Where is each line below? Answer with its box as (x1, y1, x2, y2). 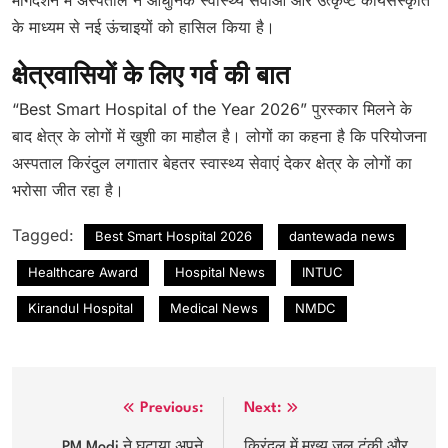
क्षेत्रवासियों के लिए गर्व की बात (12, 65, 290, 90)
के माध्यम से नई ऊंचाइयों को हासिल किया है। (12, 16, 275, 37)
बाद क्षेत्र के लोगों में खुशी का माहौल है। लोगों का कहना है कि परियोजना (12, 125, 427, 146)
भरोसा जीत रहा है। (12, 179, 124, 200)
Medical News (170, 299, 258, 316)
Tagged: (12, 224, 79, 245)
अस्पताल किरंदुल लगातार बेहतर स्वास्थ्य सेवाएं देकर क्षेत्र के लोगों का (12, 152, 412, 173)
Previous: (140, 400, 203, 416)
